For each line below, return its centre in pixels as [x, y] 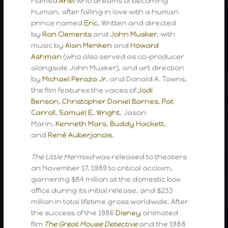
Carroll [44, 112]
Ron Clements [67, 34]
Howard [145, 45]
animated [160, 213]
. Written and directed [137, 23]
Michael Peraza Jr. [75, 79]
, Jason [133, 112]
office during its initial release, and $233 [102, 191]
